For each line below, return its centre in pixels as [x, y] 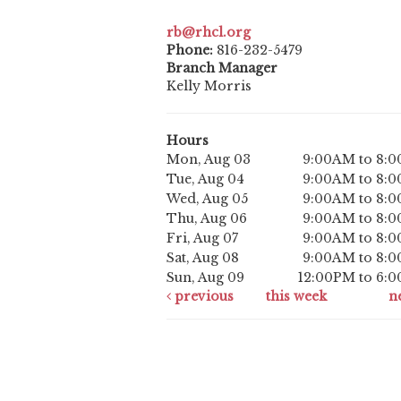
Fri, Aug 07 [202, 239]
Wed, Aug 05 [207, 199]
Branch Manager [222, 68]
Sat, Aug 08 [203, 258]
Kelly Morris [209, 86]
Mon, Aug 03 [209, 160]
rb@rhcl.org [209, 33]
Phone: [192, 51]
